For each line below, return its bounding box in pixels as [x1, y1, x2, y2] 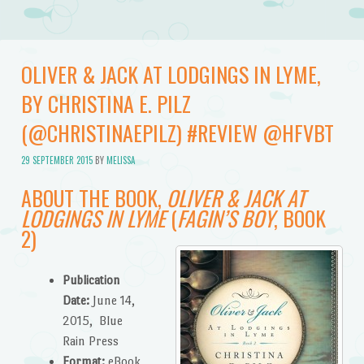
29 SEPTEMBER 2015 [20, 153, 93, 167]
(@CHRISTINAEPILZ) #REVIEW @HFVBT [20, 117, 334, 149]
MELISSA [106, 153, 135, 167]
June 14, [89, 293, 135, 308]
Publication [62, 273, 120, 288]
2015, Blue [62, 314, 123, 328]
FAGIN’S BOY [176, 202, 274, 234]
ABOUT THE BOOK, [20, 182, 167, 214]
